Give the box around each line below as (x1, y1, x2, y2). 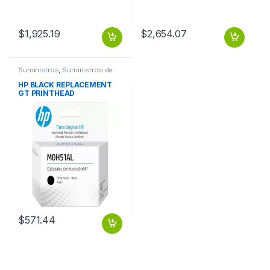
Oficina (17, 72, 42, 81)
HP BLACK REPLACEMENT (17, 80, 113, 90)
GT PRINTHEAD (17, 89, 75, 98)
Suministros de (62, 65, 113, 74)
